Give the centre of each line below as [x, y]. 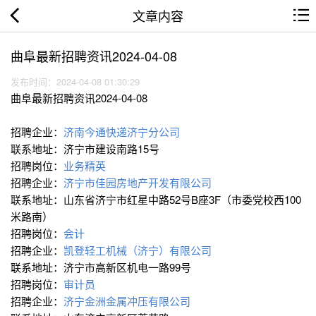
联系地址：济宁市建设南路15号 [86, 149]
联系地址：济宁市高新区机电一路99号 [102, 267]
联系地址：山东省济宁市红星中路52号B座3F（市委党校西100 [156, 200]
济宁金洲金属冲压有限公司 [128, 301]
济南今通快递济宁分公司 [123, 132]
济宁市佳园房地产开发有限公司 [139, 183]
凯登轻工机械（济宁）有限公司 [139, 250]
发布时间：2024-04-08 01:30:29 [78, 82]
